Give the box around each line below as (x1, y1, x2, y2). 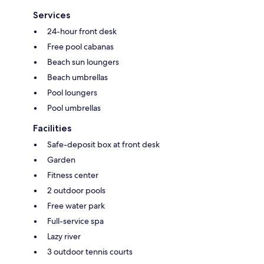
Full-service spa (47, 216, 104, 227)
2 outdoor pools (47, 185, 105, 196)
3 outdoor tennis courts (47, 246, 133, 258)
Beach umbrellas (47, 72, 108, 83)
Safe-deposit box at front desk (47, 139, 160, 150)
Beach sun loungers (47, 57, 119, 68)
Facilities (33, 123, 71, 134)
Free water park (47, 200, 105, 212)
